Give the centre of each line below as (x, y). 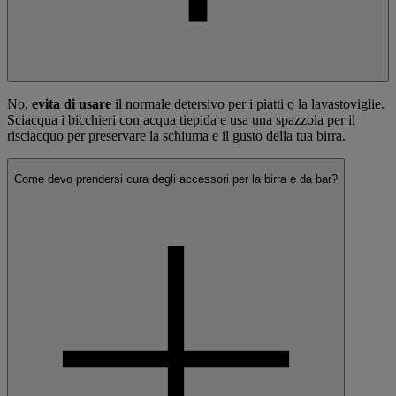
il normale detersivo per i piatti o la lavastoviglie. (250, 103)
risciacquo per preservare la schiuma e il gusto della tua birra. (176, 135)
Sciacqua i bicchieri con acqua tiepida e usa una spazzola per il (181, 119)
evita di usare (73, 103)
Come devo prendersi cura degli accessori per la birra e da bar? (176, 179)
